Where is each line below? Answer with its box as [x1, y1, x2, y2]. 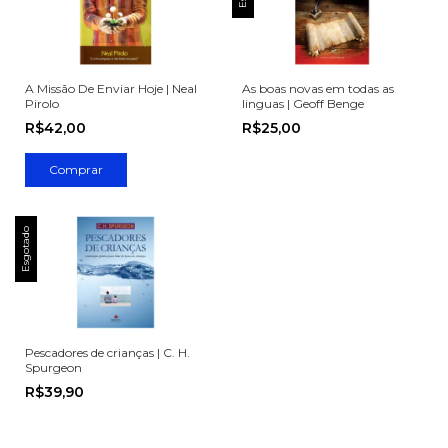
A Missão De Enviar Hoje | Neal [25, 80, 197, 96]
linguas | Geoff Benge [241, 95, 364, 111]
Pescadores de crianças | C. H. [25, 345, 190, 361]
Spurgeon [25, 360, 82, 376]
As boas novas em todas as [241, 80, 394, 96]
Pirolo [25, 95, 59, 111]
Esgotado [19, 225, 32, 272]
